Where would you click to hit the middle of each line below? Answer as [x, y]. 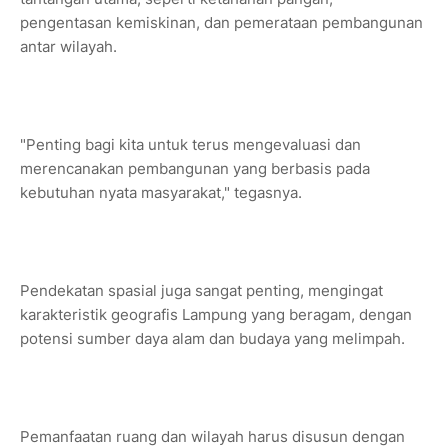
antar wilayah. [70, 47]
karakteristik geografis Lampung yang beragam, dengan [216, 315]
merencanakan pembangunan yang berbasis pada [195, 169]
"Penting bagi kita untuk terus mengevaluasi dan [190, 145]
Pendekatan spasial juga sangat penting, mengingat [201, 291]
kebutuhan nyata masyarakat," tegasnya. [163, 193]
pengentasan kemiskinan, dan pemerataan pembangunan [221, 23]
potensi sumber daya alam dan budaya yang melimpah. [214, 339]
